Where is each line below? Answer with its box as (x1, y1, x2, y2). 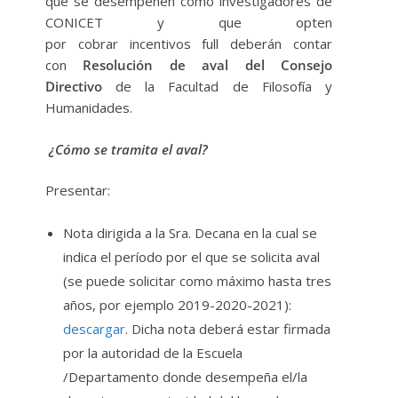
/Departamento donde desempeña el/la (63, 367, 307, 386)
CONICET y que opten (45, 13, 332, 32)
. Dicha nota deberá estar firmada (125, 319, 330, 338)
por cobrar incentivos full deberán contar (45, 35, 332, 53)
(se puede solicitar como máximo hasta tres (63, 271, 331, 290)
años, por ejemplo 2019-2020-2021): (63, 295, 291, 314)
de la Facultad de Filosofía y (102, 77, 332, 96)
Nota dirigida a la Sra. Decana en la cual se (63, 223, 317, 242)
